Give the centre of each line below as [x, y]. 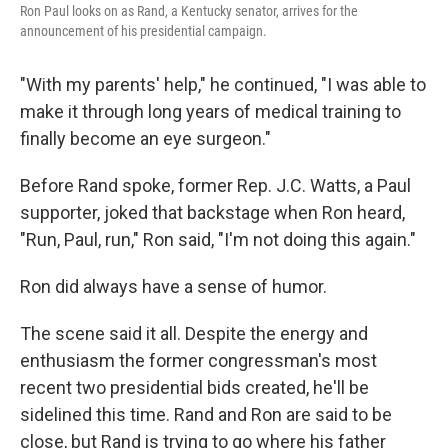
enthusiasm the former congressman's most [198, 360]
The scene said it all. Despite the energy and [194, 333]
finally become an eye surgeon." [145, 138]
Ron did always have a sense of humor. [173, 286]
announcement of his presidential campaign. [143, 30]
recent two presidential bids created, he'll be [194, 387]
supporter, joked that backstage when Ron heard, [212, 212]
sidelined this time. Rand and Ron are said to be [206, 414]
